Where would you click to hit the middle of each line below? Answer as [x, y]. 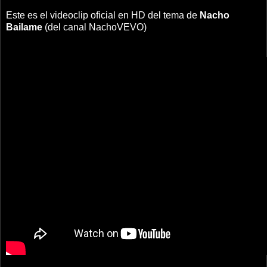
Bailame [24, 27]
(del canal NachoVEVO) [94, 27]
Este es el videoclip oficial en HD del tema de [103, 15]
